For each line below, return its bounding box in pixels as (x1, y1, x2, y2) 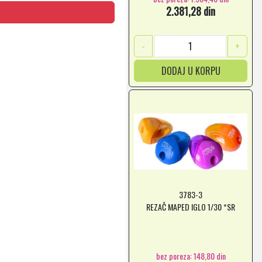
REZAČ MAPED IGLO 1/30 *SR (146, 201, 235, 213)
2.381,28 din (166, 4, 215, 19)
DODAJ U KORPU (161, 64, 220, 78)
